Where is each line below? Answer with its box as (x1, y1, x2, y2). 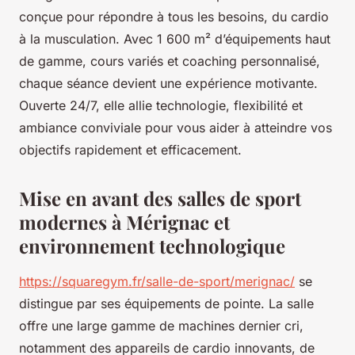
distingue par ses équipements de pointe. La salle (19, 295, 314, 311)
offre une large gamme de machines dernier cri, (19, 317, 303, 334)
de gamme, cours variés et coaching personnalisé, (19, 52, 320, 69)
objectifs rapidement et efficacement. (19, 141, 242, 158)
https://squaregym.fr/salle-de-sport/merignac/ (19, 273, 295, 289)
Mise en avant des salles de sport (19, 185, 301, 211)
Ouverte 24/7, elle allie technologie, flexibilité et (19, 97, 303, 113)
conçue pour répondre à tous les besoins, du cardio (19, 8, 329, 25)
